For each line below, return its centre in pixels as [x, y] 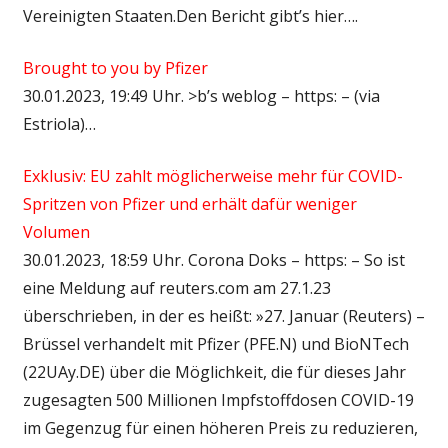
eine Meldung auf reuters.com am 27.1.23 [176, 287]
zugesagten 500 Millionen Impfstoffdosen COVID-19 [218, 399]
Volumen [56, 231]
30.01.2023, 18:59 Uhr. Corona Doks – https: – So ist [213, 259]
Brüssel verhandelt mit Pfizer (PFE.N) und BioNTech [215, 343]
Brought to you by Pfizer [115, 67]
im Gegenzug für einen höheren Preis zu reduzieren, [220, 427]
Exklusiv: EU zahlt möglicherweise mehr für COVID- [212, 175]
